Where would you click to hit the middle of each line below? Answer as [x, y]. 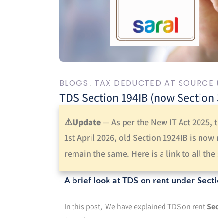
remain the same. [98, 153]
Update [87, 122]
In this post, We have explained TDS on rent [136, 206]
